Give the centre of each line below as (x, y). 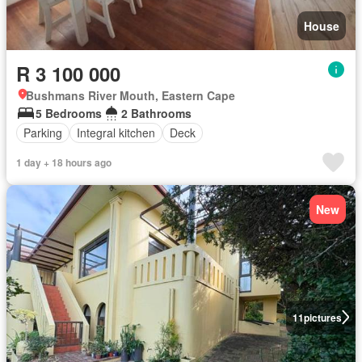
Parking (43, 133)
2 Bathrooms (156, 113)
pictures (322, 317)
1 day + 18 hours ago (64, 162)
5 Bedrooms (69, 113)
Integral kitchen (116, 133)
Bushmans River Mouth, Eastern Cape (130, 95)
